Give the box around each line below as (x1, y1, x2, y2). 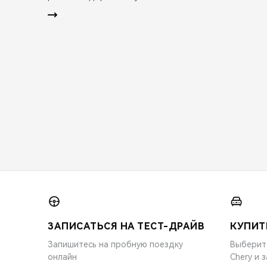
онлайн (48, 252, 77, 262)
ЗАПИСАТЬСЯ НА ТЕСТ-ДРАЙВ (48, 220, 204, 232)
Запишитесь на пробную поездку (48, 239, 183, 249)
